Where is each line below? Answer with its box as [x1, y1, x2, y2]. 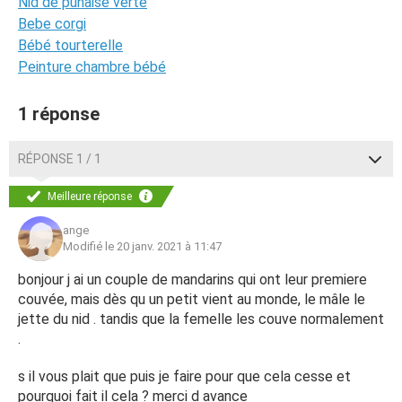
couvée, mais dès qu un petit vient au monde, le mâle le [18, 291, 365, 308]
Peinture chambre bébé [18, 58, 166, 75]
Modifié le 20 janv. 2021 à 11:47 [63, 240, 222, 253]
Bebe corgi [18, 15, 86, 32]
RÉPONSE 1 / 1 [18, 152, 101, 166]
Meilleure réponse [45, 190, 135, 203]
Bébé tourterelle [18, 37, 123, 54]
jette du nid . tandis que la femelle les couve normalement [18, 310, 384, 328]
